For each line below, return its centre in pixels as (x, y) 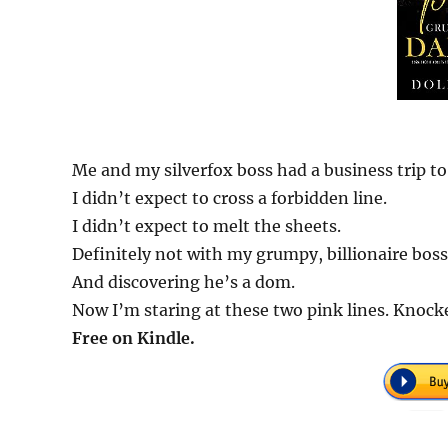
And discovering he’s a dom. (183, 281)
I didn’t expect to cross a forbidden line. (229, 197)
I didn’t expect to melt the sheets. (206, 225)
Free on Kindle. (133, 337)
